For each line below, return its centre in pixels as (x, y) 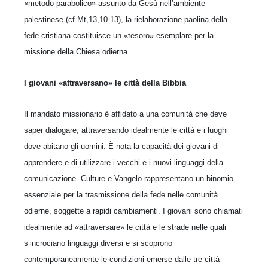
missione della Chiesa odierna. (77, 51)
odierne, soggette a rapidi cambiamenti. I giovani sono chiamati (133, 211)
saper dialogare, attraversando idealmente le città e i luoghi (126, 130)
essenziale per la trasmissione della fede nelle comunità (121, 194)
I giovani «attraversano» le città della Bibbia (105, 83)
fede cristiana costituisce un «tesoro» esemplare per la (119, 35)
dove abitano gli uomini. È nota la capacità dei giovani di (121, 146)
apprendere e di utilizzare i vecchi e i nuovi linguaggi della (124, 162)
